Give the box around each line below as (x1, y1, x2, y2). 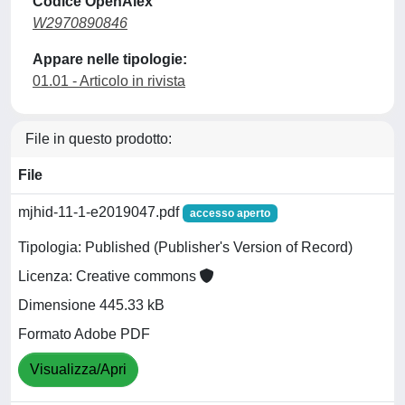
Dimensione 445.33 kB (18, 297, 165, 314)
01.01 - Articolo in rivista (33, 72, 185, 89)
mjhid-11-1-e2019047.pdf (18, 203, 183, 220)
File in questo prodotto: (25, 130, 172, 146)
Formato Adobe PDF (18, 326, 150, 343)
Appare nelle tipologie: (33, 51, 187, 67)
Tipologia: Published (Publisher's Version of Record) (18, 240, 353, 256)
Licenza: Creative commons (18, 268, 200, 285)
